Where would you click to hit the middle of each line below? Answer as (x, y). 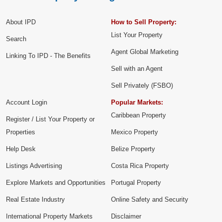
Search (16, 39)
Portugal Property (136, 183)
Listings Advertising (34, 166)
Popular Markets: (137, 102)
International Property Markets (49, 216)
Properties (21, 132)
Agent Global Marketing (145, 52)
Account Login (27, 102)
